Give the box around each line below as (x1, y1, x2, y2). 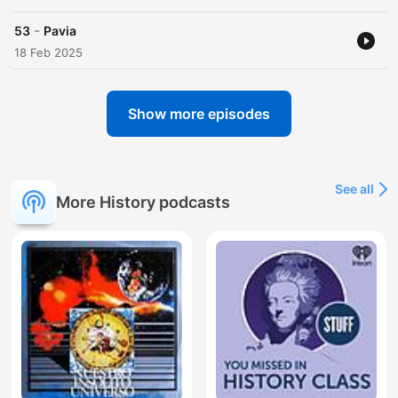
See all (335, 181, 374, 197)
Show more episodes (128, 105, 270, 123)
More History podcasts (56, 192, 230, 211)
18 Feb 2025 (14, 45, 83, 60)
